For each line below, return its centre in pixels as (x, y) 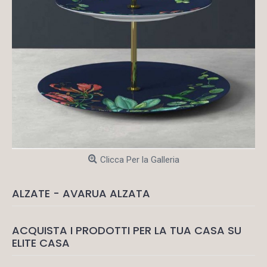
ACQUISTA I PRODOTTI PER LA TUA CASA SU (127, 230)
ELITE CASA (41, 243)
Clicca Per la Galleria (139, 160)
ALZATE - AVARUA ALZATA (81, 193)
